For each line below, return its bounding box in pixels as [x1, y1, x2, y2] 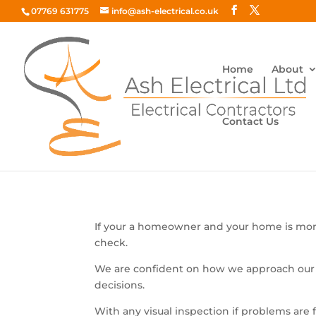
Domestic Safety [95, 128, 223, 147]
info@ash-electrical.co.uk [111, 6, 219, 16]
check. [95, 236, 128, 249]
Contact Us [222, 115, 279, 128]
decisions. [95, 278, 145, 291]
